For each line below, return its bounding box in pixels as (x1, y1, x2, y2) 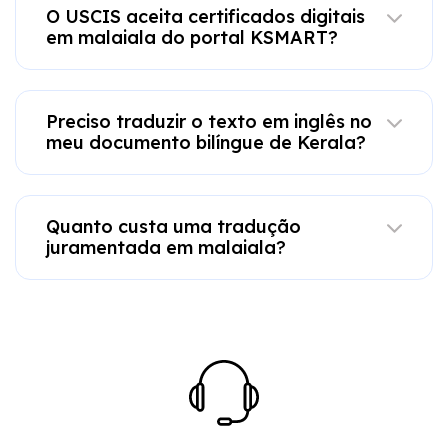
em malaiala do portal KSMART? (45, 25, 338, 49)
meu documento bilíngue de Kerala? (45, 130, 366, 154)
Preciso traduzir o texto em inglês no (45, 109, 372, 133)
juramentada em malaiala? (45, 235, 286, 259)
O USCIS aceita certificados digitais (45, 4, 365, 28)
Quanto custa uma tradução (45, 214, 301, 238)
